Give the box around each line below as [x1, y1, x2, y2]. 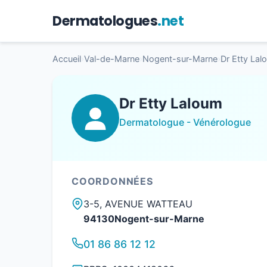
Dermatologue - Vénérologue [119, 116, 251, 129]
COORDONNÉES [72, 175, 153, 188]
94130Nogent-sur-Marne [83, 213, 204, 225]
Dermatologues [52, 11, 158, 30]
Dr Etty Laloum [119, 95, 222, 113]
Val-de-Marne [84, 54, 139, 64]
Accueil [52, 54, 81, 64]
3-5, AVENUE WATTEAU [83, 198, 193, 210]
